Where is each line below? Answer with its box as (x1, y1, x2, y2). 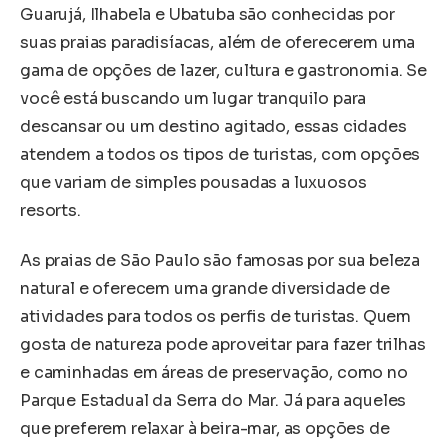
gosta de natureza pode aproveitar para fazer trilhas (20, 333, 426, 355)
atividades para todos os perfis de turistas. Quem (20, 305, 412, 327)
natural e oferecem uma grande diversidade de (20, 277, 390, 299)
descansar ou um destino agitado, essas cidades (20, 116, 407, 138)
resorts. (20, 200, 81, 222)
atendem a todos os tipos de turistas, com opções (20, 144, 421, 166)
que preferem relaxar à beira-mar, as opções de (20, 417, 390, 439)
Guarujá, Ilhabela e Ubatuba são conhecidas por (20, 4, 395, 26)
